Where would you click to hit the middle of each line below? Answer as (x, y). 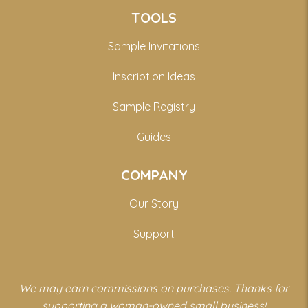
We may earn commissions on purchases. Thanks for (154, 288)
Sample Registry (154, 106)
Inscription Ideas (154, 76)
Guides (154, 136)
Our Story (154, 203)
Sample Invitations (154, 46)
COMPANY (154, 175)
